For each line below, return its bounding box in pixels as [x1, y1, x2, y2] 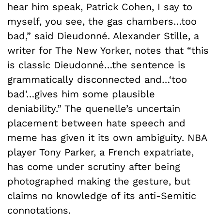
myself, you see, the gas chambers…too [7, 15, 197, 27]
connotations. [7, 204, 71, 216]
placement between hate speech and [7, 117, 186, 129]
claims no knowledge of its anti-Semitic [7, 189, 196, 201]
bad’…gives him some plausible [7, 88, 155, 100]
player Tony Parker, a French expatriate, [7, 146, 194, 158]
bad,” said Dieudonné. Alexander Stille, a [7, 30, 199, 42]
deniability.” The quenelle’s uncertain [7, 102, 180, 114]
